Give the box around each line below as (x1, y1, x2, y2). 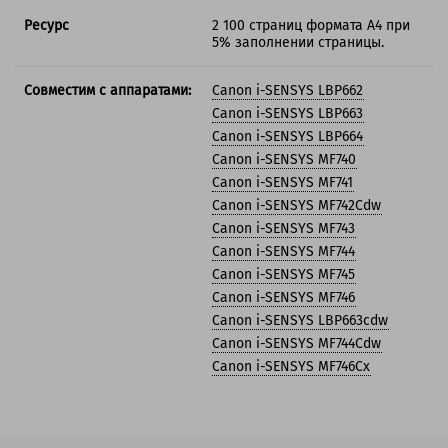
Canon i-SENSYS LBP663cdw (212, 312, 390, 330)
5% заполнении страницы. (212, 34, 384, 52)
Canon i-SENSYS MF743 (212, 220, 357, 238)
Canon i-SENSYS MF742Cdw (212, 197, 383, 215)
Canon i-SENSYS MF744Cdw (212, 335, 383, 353)
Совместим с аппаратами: (24, 82, 191, 100)
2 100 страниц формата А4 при (212, 17, 410, 35)
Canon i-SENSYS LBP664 (212, 128, 365, 146)
